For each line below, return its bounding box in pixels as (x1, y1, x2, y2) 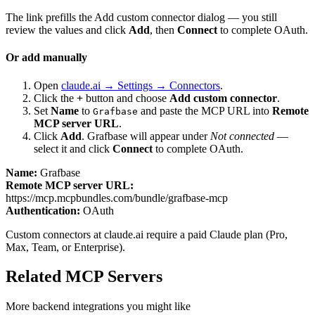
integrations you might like (70, 300, 191, 313)
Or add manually (6, 51, 87, 64)
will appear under (127, 129, 210, 142)
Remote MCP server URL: (6, 179, 134, 191)
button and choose (83, 91, 169, 104)
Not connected (210, 129, 274, 142)
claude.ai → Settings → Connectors (61, 79, 220, 91)
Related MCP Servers (6, 267, 162, 286)
